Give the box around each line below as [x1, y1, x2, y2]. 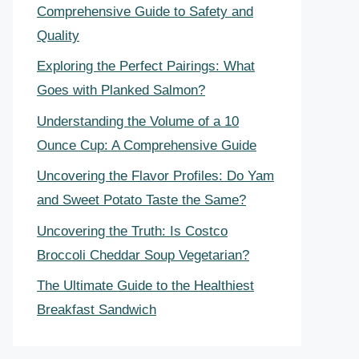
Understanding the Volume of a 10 [37, 113, 239, 129]
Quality [37, 27, 79, 43]
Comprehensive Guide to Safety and [37, 3, 253, 19]
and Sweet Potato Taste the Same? [37, 192, 246, 208]
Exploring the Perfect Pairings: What [37, 58, 255, 74]
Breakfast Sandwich [37, 302, 156, 317]
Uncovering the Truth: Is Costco [37, 223, 228, 239]
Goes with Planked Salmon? [37, 83, 205, 98]
